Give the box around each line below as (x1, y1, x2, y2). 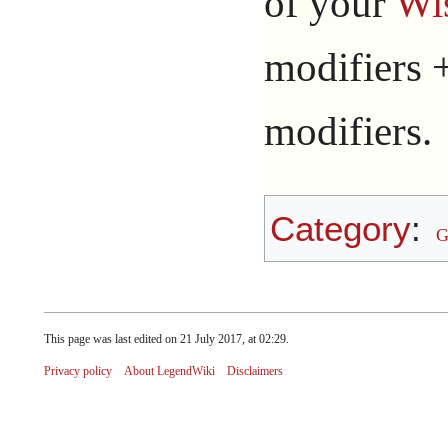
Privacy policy (44, 363, 112, 378)
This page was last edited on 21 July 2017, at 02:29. (44, 331, 289, 346)
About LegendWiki (124, 363, 215, 378)
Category (270, 208, 411, 248)
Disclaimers (227, 363, 283, 378)
